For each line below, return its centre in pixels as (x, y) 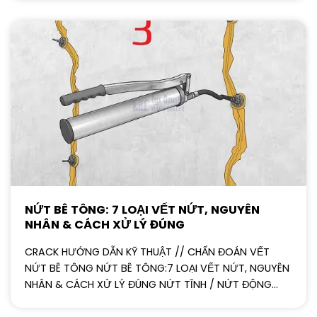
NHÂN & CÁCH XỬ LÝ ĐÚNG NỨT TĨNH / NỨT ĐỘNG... (151, 284)
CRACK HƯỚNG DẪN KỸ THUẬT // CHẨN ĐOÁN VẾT (147, 252)
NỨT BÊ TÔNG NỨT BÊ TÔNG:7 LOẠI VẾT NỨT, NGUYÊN (157, 268)
